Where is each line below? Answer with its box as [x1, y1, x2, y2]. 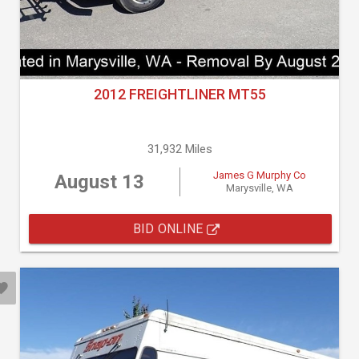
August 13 [54, 171, 145, 193]
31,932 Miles [147, 142, 212, 156]
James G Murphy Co [212, 169, 306, 181]
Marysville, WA [225, 182, 293, 194]
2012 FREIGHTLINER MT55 [93, 86, 266, 103]
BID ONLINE [133, 221, 207, 236]
